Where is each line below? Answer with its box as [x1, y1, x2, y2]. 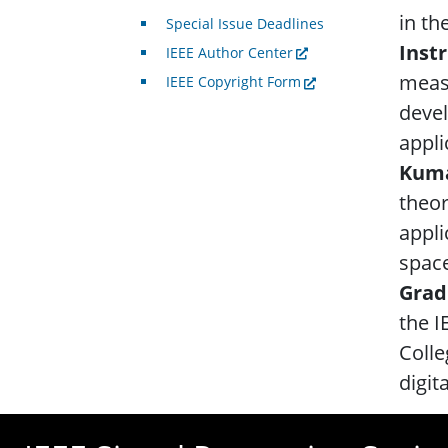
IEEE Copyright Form [165, 72, 301, 92]
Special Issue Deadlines [165, 14, 324, 34]
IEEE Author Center [165, 43, 293, 63]
